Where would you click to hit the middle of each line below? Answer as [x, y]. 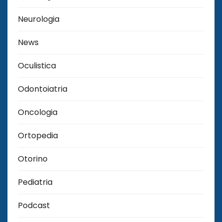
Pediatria [35, 182]
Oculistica [37, 65]
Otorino [33, 159]
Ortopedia [38, 135]
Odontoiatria [43, 89]
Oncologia [38, 112]
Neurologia [39, 19]
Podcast [34, 205]
